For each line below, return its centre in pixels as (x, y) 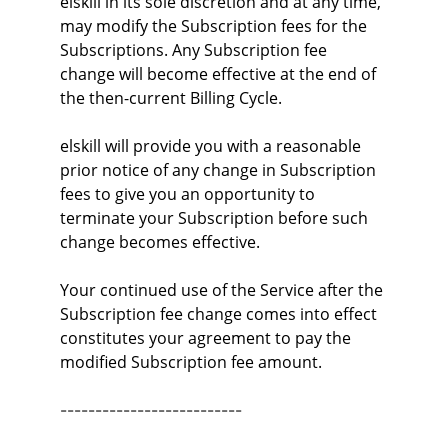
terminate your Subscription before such (216, 218)
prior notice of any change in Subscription (220, 170)
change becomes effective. (160, 242)
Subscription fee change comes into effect (220, 314)
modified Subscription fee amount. (191, 362)
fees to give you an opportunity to (189, 194)
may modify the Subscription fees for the (215, 26)
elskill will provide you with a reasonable (212, 146)
